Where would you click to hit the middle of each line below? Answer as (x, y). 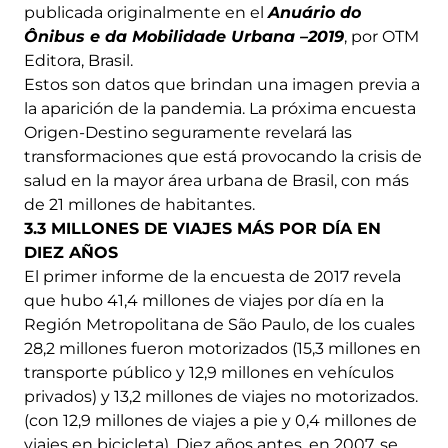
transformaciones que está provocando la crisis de (223, 157)
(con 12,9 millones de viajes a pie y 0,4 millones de (220, 421)
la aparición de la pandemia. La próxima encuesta (220, 109)
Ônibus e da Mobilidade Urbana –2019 (184, 37)
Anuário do (314, 13)
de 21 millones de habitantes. (139, 205)
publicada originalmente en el (146, 13)
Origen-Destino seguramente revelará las (188, 133)
